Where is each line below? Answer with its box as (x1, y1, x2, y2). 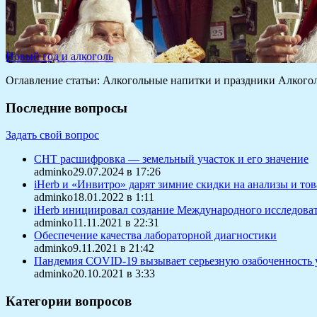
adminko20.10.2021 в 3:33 (34, 267, 155, 280)
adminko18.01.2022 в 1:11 (34, 191, 154, 204)
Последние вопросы (6, 100, 127, 115)
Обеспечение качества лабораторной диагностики (34, 229, 277, 242)
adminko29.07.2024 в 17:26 (34, 166, 161, 178)
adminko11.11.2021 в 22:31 (34, 217, 159, 229)
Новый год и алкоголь (6, 50, 113, 62)
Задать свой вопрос (6, 129, 99, 142)
